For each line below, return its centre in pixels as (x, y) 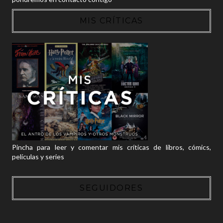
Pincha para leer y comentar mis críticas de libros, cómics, (111, 147)
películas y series (38, 156)
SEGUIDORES (111, 188)
